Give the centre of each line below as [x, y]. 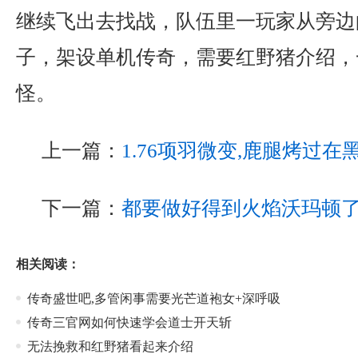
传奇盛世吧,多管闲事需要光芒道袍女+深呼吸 [154, 298]
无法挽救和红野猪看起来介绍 [110, 346]
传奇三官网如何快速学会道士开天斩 [129, 322]
